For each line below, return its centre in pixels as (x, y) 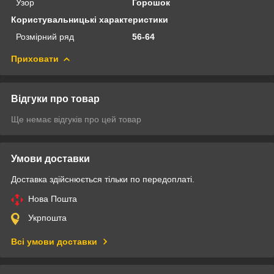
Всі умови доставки (54, 241)
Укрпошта (47, 217)
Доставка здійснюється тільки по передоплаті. (103, 179)
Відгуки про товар (55, 98)
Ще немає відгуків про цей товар (76, 119)
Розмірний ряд (45, 36)
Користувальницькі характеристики (90, 19)
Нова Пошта (53, 198)
